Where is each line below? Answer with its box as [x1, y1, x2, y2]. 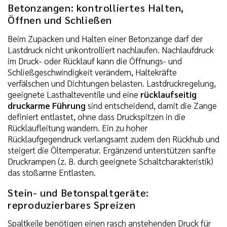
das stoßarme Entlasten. [8, 166, 96, 178]
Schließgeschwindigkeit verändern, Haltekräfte [8, 66, 177, 78]
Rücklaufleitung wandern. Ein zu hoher [8, 122, 147, 133]
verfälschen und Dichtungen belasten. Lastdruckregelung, [8, 77, 216, 89]
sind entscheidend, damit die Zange [86, 99, 217, 111]
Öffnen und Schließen [8, 13, 112, 27]
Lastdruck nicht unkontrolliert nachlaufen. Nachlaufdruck [8, 44, 214, 55]
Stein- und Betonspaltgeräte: [8, 185, 149, 199]
